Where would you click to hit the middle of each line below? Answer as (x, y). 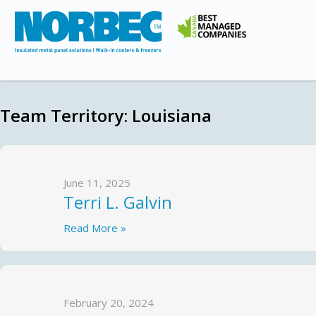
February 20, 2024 (109, 303)
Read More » (95, 228)
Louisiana (172, 115)
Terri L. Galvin (118, 202)
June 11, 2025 (97, 183)
